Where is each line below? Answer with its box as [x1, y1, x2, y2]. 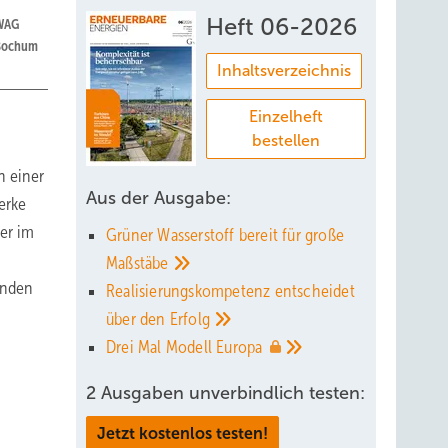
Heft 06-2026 [206, 14, 357, 40]
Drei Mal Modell [106, 337, 217, 357]
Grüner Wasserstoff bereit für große [106, 225, 344, 245]
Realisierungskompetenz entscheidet [106, 281, 355, 301]
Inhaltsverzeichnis [217, 62, 351, 79]
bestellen [252, 132, 320, 149]
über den [106, 309, 170, 329]
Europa [216, 337, 267, 357]
